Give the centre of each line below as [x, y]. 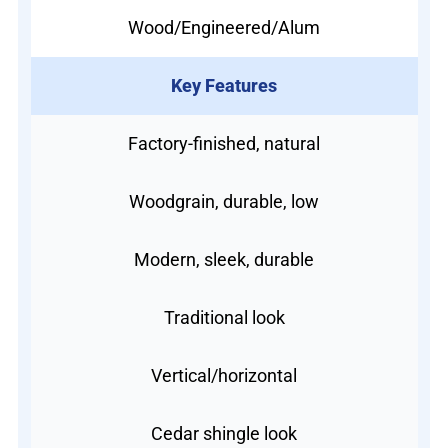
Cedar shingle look [224, 433]
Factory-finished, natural [224, 143]
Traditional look [224, 317]
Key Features [224, 85]
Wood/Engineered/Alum [224, 27]
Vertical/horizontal [224, 375]
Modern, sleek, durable [224, 259]
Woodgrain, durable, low [224, 201]
